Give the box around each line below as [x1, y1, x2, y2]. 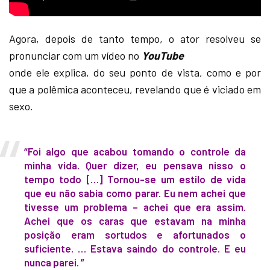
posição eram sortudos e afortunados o [24, 228, 246, 241]
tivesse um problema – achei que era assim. [24, 201, 246, 213]
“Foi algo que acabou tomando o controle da [24, 145, 246, 158]
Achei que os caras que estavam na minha [24, 215, 246, 227]
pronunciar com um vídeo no [9, 49, 142, 63]
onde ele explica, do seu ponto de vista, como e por [9, 66, 261, 80]
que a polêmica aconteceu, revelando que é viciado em [9, 83, 261, 96]
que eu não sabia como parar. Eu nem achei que [24, 187, 246, 199]
